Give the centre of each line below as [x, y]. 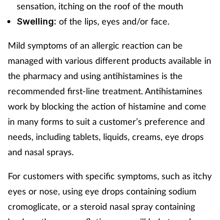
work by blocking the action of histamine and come [107, 106]
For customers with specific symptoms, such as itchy [110, 176]
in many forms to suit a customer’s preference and [106, 121]
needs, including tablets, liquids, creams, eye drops [106, 136]
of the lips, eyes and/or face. [114, 21]
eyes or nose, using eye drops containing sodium [102, 191]
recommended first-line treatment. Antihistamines [105, 91]
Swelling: [37, 21]
